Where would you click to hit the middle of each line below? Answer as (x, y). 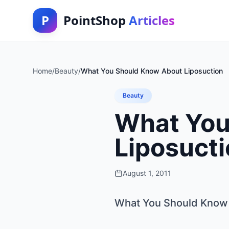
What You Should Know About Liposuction (152, 71)
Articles (152, 20)
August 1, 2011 (147, 173)
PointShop (96, 20)
